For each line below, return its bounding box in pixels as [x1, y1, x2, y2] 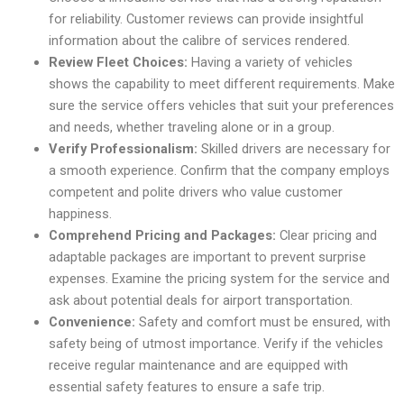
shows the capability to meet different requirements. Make [48, 75, 395, 92]
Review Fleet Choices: [48, 53, 188, 70]
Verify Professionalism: [48, 140, 197, 157]
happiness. [48, 205, 112, 222]
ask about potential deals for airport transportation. [48, 291, 353, 308]
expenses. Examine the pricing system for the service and [48, 270, 390, 287]
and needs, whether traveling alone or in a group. [48, 118, 335, 135]
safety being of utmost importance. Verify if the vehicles [48, 335, 383, 352]
